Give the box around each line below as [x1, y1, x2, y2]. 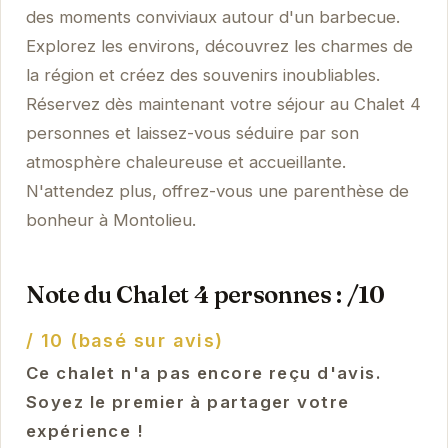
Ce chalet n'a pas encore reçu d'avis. [25, 362, 383, 383]
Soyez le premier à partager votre [25, 391, 350, 412]
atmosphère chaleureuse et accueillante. [25, 151, 346, 172]
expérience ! [25, 420, 145, 441]
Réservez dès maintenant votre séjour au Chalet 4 [25, 93, 421, 114]
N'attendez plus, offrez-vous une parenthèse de [25, 180, 409, 201]
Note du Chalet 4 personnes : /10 [25, 279, 385, 309]
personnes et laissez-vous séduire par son [25, 122, 359, 143]
